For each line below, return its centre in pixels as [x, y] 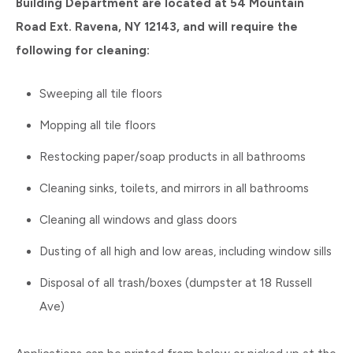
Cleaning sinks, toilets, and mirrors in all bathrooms [174, 188]
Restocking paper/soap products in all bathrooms [173, 157]
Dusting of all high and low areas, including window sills [186, 251]
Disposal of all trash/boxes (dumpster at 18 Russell [176, 283]
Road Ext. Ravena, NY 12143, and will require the [157, 27]
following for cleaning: [83, 50]
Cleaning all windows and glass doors [138, 220]
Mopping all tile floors [98, 125]
